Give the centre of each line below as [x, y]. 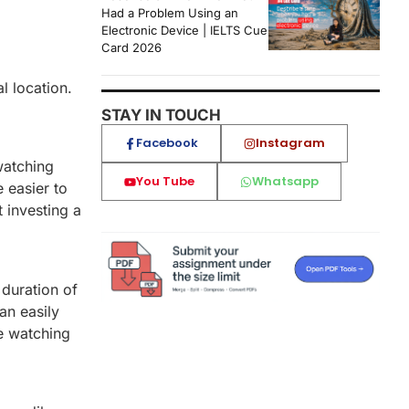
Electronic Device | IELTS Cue [184, 31]
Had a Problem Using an [170, 13]
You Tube [165, 182]
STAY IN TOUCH [161, 115]
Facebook [167, 143]
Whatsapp [285, 182]
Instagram [290, 143]
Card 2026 [131, 48]
